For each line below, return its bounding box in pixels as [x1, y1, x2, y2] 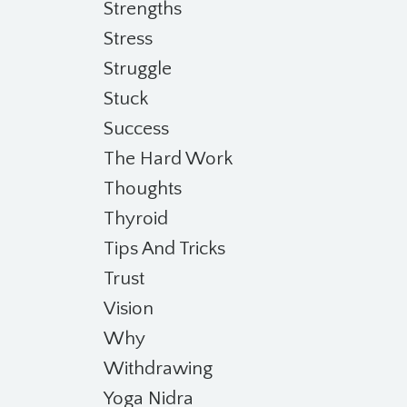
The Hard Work [103, 148, 233, 169]
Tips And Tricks [103, 238, 225, 259]
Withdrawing [103, 358, 213, 379]
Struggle [103, 58, 172, 79]
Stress [103, 28, 153, 49]
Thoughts [103, 178, 182, 199]
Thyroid [103, 208, 168, 229]
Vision [103, 298, 154, 319]
